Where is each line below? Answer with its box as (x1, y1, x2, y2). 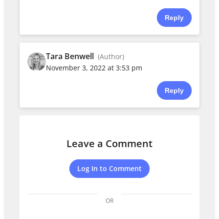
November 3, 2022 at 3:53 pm (46, 63, 143, 72)
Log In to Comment (77, 164, 142, 174)
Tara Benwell (46, 50, 94, 62)
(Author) (98, 51, 125, 61)
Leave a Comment (66, 137, 153, 151)
